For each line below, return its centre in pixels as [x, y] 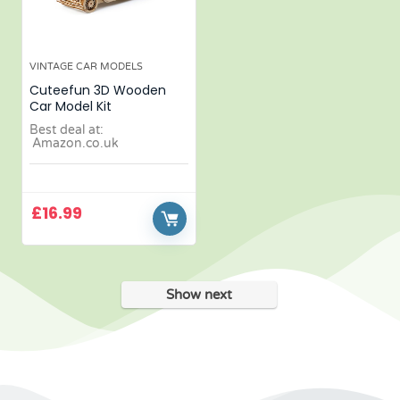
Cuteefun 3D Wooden [98, 90]
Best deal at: [67, 130]
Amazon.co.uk [80, 143]
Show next [199, 295]
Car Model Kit [71, 106]
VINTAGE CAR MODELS [87, 67]
